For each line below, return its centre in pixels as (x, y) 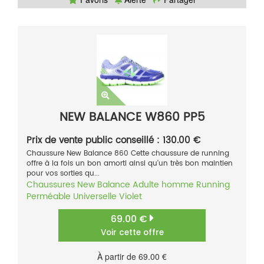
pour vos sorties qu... (63, 174)
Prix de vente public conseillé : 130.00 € (113, 141)
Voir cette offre (132, 233)
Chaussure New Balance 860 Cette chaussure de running (128, 154)
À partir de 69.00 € (132, 257)
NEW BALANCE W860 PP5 (132, 118)
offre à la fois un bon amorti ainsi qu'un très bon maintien (130, 164)
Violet (131, 197)
